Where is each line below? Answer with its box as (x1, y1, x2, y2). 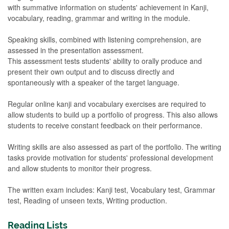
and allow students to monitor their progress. (8, 163, 152, 173)
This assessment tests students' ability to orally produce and (8, 56, 202, 66)
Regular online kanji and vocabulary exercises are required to (8, 99, 206, 109)
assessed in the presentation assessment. (8, 45, 144, 55)
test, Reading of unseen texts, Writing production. (8, 195, 167, 205)
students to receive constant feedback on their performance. (8, 120, 202, 130)
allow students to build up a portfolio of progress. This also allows (8, 109, 218, 120)
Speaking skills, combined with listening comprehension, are (8, 34, 201, 44)
